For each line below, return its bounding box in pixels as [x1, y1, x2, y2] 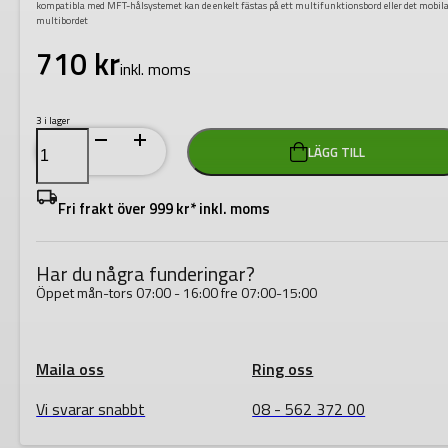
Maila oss [36, 356, 105, 381]
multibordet [36, 13, 89, 29]
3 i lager [36, 113, 71, 129]
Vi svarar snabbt [36, 396, 146, 421]
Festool [35, 127, 67, 143]
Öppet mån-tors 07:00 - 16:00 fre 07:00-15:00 [36, 281, 318, 303]
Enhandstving [35, 142, 97, 158]
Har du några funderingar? [36, 257, 256, 289]
